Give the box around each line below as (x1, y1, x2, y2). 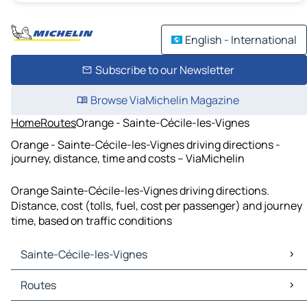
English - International (185, 32, 297, 47)
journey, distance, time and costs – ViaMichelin (11, 150, 245, 166)
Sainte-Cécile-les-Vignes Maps (14, 270, 169, 286)
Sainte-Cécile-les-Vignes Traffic (14, 285, 175, 301)
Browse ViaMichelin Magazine (90, 93, 239, 108)
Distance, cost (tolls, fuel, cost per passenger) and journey (11, 198, 302, 214)
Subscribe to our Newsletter (95, 62, 234, 77)
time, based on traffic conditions (11, 213, 172, 229)
